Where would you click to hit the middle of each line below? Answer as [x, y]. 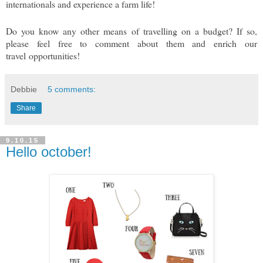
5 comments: [72, 90]
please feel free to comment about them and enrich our [131, 43]
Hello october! [49, 152]
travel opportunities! [43, 56]
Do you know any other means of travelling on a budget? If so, [131, 31]
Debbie [24, 90]
